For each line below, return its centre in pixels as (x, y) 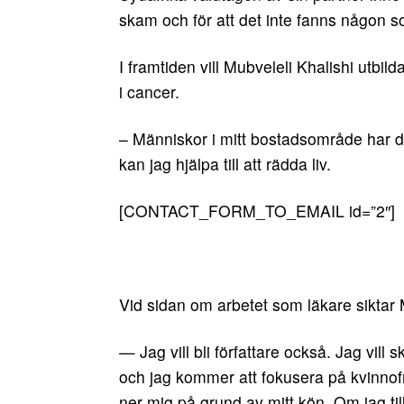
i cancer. (149, 92)
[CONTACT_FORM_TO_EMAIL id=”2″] (257, 211)
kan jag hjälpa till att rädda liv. (225, 164)
